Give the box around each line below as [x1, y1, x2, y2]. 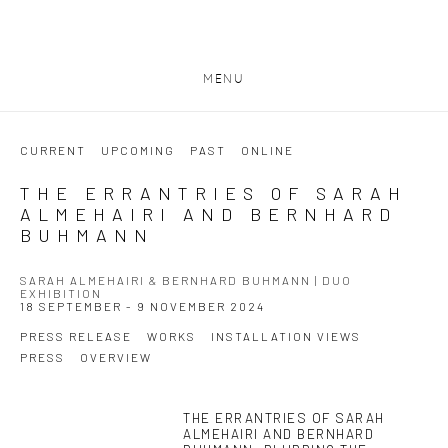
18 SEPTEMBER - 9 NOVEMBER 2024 [20, 299, 265, 313]
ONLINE [241, 143, 294, 157]
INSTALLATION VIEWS [211, 329, 361, 343]
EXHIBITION [20, 286, 102, 300]
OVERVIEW [80, 350, 152, 364]
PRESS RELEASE [20, 329, 132, 343]
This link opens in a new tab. [20, 415, 188, 428]
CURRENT [20, 143, 86, 157]
